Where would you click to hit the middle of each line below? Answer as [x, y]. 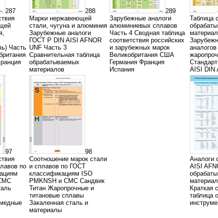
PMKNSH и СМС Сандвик [67, 181]
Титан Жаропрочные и [62, 188]
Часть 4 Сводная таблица [147, 33]
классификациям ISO [61, 173]
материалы [45, 210]
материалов [47, 69]
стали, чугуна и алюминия [68, 26]
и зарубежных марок [140, 47]
